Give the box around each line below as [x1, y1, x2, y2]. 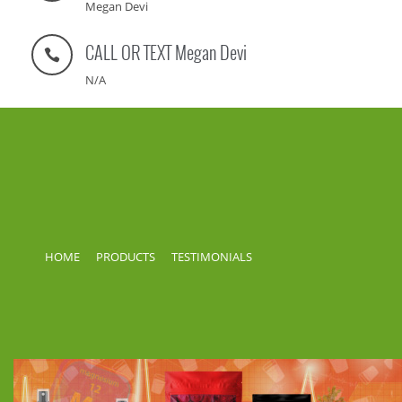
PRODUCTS [96, 249, 155, 265]
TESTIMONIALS [171, 249, 252, 265]
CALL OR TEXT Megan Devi [85, 39, 247, 66]
